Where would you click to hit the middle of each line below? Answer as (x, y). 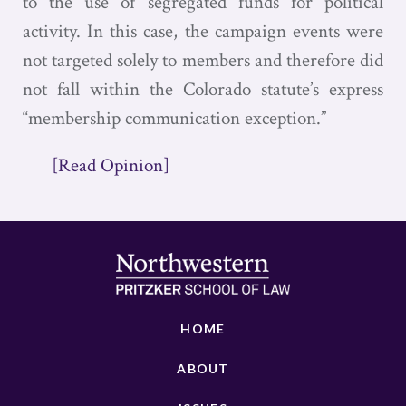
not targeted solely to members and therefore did (203, 60)
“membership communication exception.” (174, 118)
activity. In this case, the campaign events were (203, 31)
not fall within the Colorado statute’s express (203, 89)
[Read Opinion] (111, 165)
